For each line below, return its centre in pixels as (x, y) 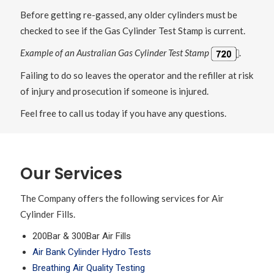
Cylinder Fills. (47, 214)
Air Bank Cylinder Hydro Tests (91, 252)
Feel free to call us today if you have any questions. (123, 113)
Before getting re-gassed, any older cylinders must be (128, 15)
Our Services (71, 174)
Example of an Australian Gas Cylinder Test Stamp (114, 53)
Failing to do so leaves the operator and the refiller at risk (136, 76)
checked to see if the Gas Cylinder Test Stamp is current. (132, 31)
